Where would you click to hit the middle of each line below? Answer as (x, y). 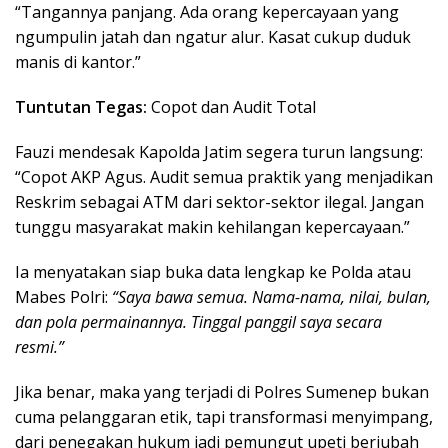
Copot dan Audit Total (231, 107)
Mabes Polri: (63, 297)
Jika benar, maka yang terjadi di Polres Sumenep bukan (222, 392)
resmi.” (39, 347)
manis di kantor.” (78, 62)
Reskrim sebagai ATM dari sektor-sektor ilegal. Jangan (219, 202)
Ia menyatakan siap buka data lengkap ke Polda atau (213, 272)
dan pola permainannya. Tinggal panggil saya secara (198, 322)
